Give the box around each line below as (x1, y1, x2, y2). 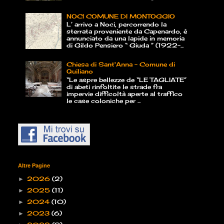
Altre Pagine (18, 162, 50, 169)
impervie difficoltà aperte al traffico (66, 89, 182, 97)
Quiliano (66, 67, 93, 75)
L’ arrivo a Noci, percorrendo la (66, 20, 166, 28)
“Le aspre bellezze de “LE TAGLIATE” (66, 75, 186, 83)
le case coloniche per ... (66, 96, 140, 104)
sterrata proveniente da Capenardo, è (66, 27, 187, 35)
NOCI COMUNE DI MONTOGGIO (66, 12, 175, 20)
